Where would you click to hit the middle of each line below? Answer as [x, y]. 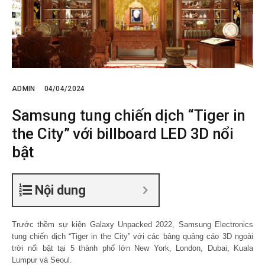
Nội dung [60, 190]
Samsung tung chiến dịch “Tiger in [129, 115]
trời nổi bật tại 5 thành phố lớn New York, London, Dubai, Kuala [132, 248]
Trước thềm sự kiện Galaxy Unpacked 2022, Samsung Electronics [132, 224]
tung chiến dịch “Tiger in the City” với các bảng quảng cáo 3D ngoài [132, 236]
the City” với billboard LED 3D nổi [123, 133]
